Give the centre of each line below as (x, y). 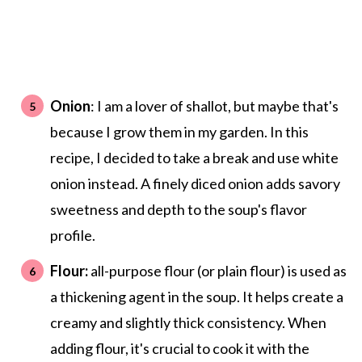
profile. (72, 236)
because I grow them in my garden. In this (179, 132)
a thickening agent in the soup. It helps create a (196, 297)
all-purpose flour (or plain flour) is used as (217, 271)
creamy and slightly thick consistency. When (188, 323)
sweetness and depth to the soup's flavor (178, 210)
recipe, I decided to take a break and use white (194, 158)
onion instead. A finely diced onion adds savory (195, 184)
